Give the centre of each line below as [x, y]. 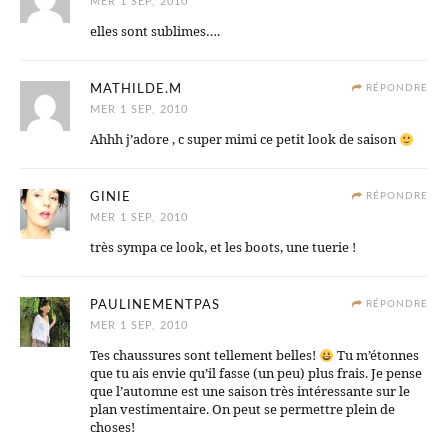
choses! [112, 427]
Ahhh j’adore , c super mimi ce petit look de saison [244, 139]
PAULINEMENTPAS [155, 306]
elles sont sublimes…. [155, 31]
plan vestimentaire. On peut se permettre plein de [242, 409]
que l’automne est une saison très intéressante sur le [250, 391]
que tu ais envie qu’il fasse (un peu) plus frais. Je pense [256, 373]
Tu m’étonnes [376, 355]
